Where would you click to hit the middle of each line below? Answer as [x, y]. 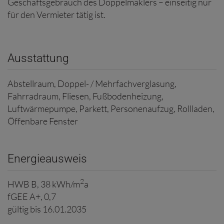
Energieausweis [47, 159]
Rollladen [195, 109]
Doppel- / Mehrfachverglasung [116, 84]
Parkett [93, 109]
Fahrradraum [33, 96]
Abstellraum [31, 84]
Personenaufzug [142, 109]
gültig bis [24, 209]
